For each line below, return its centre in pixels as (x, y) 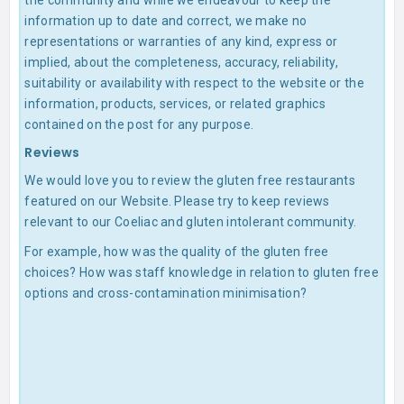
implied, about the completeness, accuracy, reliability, (181, 63)
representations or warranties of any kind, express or (181, 42)
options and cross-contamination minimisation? (166, 294)
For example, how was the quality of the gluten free (177, 252)
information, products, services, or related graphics (175, 104)
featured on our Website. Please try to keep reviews (177, 202)
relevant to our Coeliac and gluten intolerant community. (191, 222)
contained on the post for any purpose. (139, 125)
